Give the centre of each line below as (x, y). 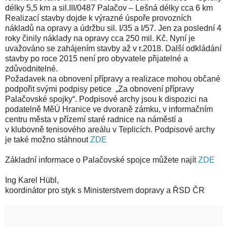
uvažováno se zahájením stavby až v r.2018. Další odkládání (113, 48)
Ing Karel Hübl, (32, 180)
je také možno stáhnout (48, 139)
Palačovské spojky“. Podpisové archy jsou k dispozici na (106, 99)
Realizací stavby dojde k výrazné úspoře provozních (98, 18)
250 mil (139, 38)
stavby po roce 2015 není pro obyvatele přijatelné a (97, 58)
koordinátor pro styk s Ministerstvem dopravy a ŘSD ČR (105, 190)
